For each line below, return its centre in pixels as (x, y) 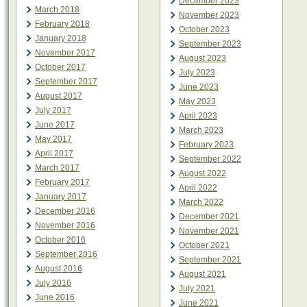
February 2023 (206, 145)
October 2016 (60, 240)
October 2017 (60, 67)
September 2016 (66, 254)
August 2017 (59, 96)
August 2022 (202, 173)
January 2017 (61, 197)
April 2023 (198, 116)
